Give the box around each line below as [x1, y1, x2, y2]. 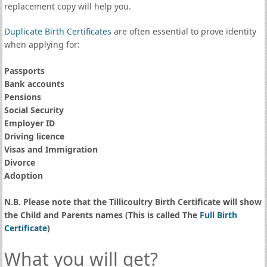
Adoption [4, 170, 43, 181]
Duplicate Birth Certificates [4, 26, 111, 37]
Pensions [4, 91, 41, 103]
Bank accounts [4, 78, 64, 89]
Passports [4, 65, 45, 76]
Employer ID [4, 117, 55, 129]
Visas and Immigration [4, 144, 98, 155]
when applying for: [4, 39, 80, 50]
